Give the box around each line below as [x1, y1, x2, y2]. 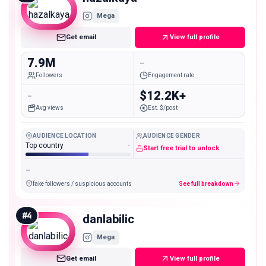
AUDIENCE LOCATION [33, 132, 97, 139]
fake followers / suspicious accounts [33, 180, 132, 187]
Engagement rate [147, 71, 194, 78]
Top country [26, 141, 64, 150]
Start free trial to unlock [143, 144, 219, 153]
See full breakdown [179, 180, 233, 187]
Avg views [36, 104, 64, 111]
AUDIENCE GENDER [143, 132, 200, 139]
